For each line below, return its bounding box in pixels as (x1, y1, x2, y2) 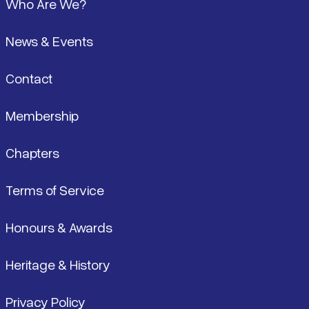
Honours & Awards (6, 219, 112, 235)
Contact (6, 70, 52, 86)
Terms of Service (6, 181, 104, 198)
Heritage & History (6, 256, 110, 272)
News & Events (6, 32, 93, 49)
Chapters (6, 144, 59, 161)
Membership (6, 107, 79, 123)
